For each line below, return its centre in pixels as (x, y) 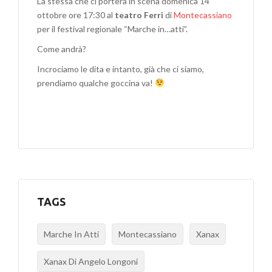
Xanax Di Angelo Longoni (91, 261)
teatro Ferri (139, 15)
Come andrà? (62, 49)
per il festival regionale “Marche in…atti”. (112, 29)
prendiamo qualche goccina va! (96, 83)
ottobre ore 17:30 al (76, 15)
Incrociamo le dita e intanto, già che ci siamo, (121, 69)
